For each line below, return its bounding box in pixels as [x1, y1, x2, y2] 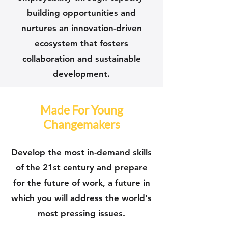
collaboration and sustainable [22, 53, 141, 64]
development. [53, 69, 110, 79]
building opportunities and [27, 8, 136, 18]
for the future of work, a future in [13, 178, 150, 188]
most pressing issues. [38, 208, 125, 218]
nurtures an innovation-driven [21, 23, 142, 33]
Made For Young [40, 103, 123, 117]
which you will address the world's [11, 193, 152, 203]
